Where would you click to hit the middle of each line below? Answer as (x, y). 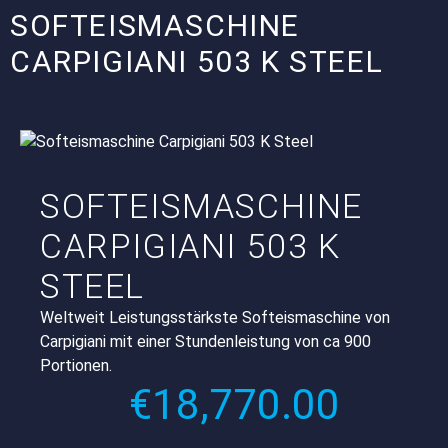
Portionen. (76, 366)
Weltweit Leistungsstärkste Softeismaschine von (215, 318)
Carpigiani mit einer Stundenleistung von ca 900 (205, 342)
